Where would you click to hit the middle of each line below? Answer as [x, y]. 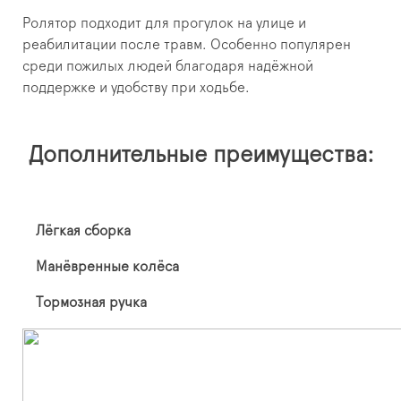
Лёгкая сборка [83, 231]
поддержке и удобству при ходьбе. [136, 88]
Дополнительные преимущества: [200, 155]
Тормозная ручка [91, 303]
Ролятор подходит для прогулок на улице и [164, 24]
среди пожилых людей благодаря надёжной [168, 67]
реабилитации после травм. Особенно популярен [187, 45]
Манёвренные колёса [107, 267]
